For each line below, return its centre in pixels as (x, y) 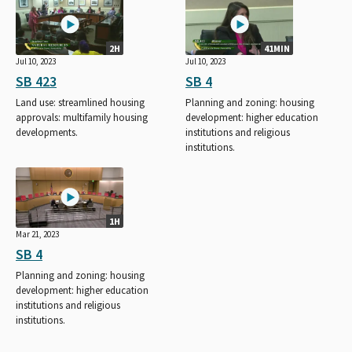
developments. (47, 132)
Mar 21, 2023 (37, 234)
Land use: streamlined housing (80, 102)
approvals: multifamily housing (82, 117)
